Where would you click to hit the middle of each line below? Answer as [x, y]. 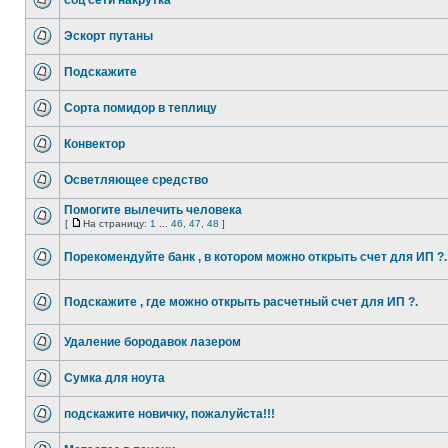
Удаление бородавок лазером [152, 342]
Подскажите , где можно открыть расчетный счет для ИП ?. [241, 302]
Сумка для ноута [114, 378]
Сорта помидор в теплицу [140, 108]
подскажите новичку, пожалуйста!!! [169, 414]
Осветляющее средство [136, 180]
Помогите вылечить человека [153, 210]
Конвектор [94, 144]
